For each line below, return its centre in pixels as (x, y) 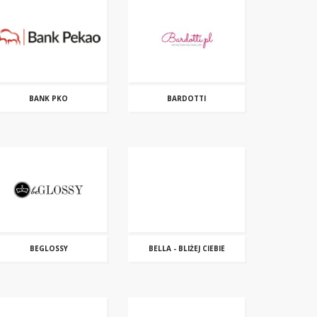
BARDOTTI (186, 98)
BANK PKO (48, 98)
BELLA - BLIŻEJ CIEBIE (186, 248)
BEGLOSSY (48, 248)
